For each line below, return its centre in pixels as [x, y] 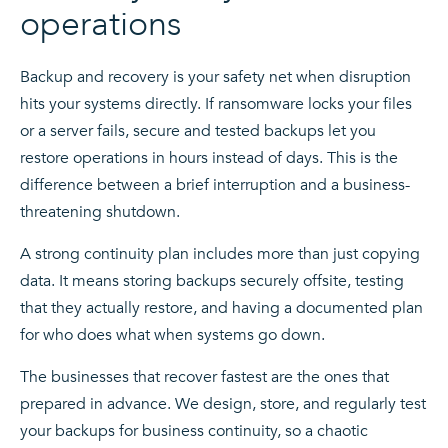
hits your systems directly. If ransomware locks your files [216, 104]
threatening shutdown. [100, 212]
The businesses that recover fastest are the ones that [204, 377]
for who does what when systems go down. [172, 335]
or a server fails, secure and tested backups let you [198, 131]
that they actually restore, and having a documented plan [221, 308]
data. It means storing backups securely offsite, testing [212, 281]
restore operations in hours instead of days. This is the [209, 158]
